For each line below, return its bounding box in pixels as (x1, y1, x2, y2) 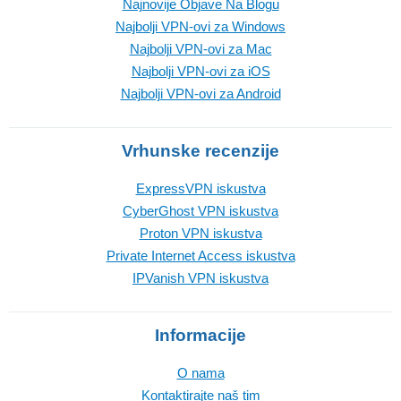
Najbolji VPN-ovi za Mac (129, 40, 272, 56)
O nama (176, 364, 225, 380)
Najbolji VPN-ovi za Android (120, 85, 281, 101)
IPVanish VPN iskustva (132, 269, 269, 286)
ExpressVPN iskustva (135, 180, 266, 196)
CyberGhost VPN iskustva (123, 202, 278, 218)
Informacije (155, 325, 246, 345)
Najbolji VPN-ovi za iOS (131, 63, 270, 79)
